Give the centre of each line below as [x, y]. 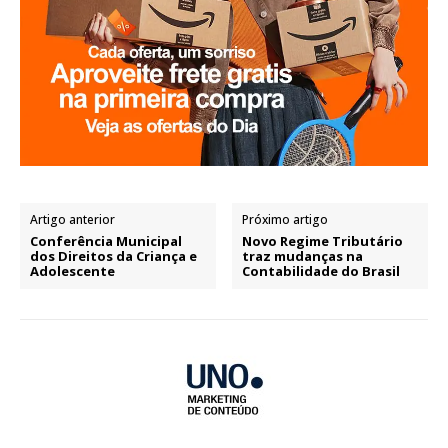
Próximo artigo [285, 219]
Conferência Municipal [106, 240]
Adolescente [72, 270]
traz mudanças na [303, 255]
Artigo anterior [72, 219]
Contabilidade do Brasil [321, 270]
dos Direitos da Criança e [113, 255]
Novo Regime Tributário [323, 240]
